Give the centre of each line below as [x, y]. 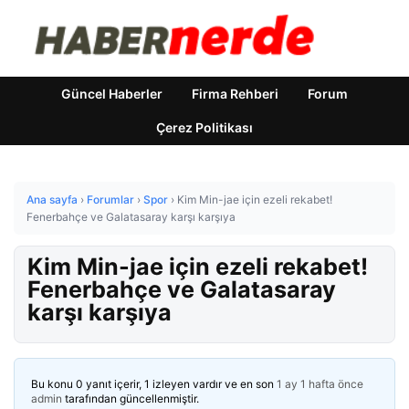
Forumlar [110, 199]
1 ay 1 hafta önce [320, 384]
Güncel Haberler [112, 94]
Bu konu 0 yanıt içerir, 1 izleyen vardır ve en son [154, 384]
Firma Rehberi [235, 94]
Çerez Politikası [204, 127]
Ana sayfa [52, 199]
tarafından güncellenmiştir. [131, 399]
